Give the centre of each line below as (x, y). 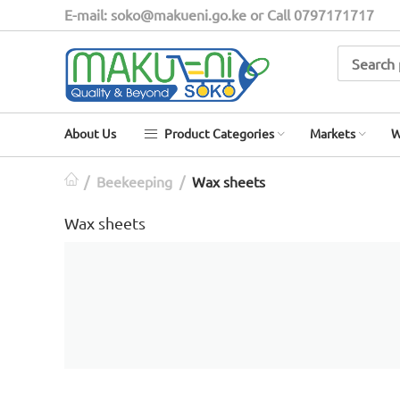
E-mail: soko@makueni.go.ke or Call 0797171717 (219, 14)
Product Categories (218, 133)
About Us (90, 133)
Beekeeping (134, 181)
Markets (333, 133)
